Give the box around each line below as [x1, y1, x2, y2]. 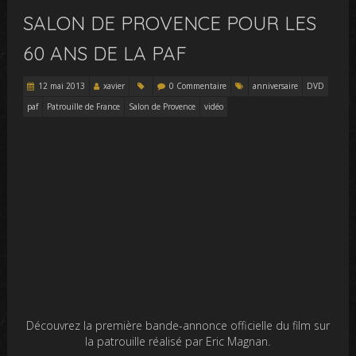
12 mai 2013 [38, 80, 86, 91]
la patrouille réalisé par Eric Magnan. [85, 334, 271, 349]
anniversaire [253, 80, 299, 91]
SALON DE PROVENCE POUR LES [23, 11, 317, 35]
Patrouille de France [47, 101, 121, 112]
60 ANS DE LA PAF [23, 41, 188, 65]
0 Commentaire [169, 80, 227, 91]
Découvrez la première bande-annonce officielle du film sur [25, 318, 330, 333]
